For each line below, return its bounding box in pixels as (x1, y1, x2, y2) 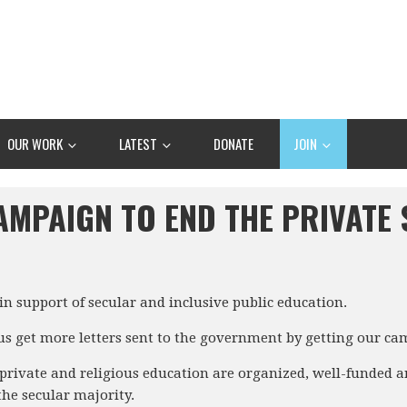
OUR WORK (7, 133, 65, 154)
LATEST (119, 133, 160, 154)
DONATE (213, 133, 253, 154)
